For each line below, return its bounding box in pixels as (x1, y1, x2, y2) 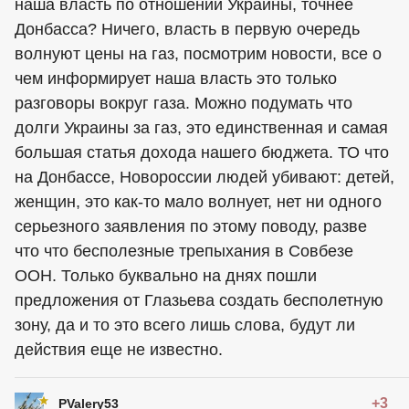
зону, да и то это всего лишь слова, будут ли (15, 315, 355, 334)
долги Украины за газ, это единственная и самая (15, 118, 388, 137)
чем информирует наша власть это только (15, 68, 337, 88)
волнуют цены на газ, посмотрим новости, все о (15, 44, 382, 63)
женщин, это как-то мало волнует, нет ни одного (15, 192, 382, 211)
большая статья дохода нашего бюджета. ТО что (15, 142, 389, 162)
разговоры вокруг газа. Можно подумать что (15, 93, 352, 112)
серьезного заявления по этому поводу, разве (15, 216, 367, 236)
